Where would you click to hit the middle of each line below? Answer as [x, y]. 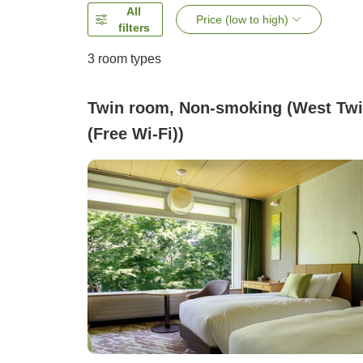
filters [134, 28]
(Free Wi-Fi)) [136, 134]
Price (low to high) [243, 20]
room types [128, 59]
